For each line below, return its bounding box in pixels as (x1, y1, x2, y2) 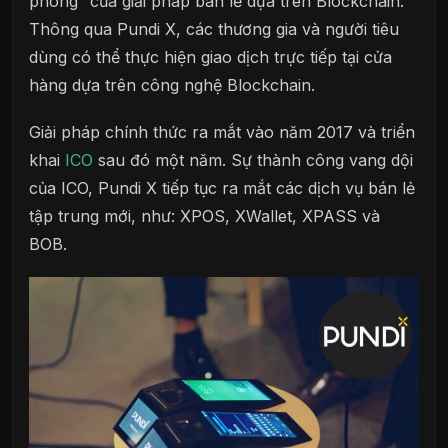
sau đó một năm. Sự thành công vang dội (93, 150, 413, 171)
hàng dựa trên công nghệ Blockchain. (29, 74, 315, 95)
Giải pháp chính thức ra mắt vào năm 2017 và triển (29, 122, 415, 143)
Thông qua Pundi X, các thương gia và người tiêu (29, 18, 399, 39)
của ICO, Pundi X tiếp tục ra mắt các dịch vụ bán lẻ (29, 178, 415, 199)
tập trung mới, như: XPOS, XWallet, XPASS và (29, 206, 380, 227)
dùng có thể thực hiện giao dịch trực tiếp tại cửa (29, 46, 392, 67)
